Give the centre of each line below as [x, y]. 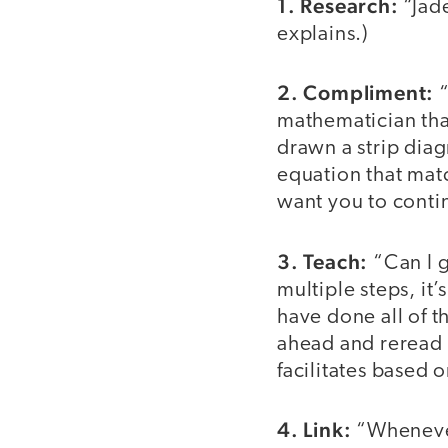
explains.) [323, 34]
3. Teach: [323, 261]
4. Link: [314, 430]
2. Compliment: [356, 93]
